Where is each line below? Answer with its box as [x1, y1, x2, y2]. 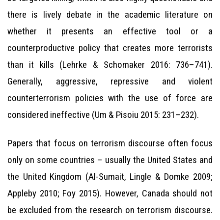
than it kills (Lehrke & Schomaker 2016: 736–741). [7, 59, 213, 70]
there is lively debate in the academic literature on [7, 9, 213, 20]
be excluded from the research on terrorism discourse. [7, 204, 213, 216]
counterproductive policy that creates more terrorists [7, 42, 213, 54]
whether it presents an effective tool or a [7, 26, 213, 37]
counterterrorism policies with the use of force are [7, 92, 213, 104]
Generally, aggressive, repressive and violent [7, 76, 213, 87]
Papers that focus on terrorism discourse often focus [7, 137, 213, 149]
